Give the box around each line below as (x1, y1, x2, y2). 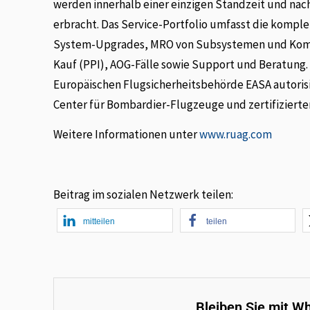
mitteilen (83, 216, 116, 226)
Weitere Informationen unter (53, 126, 200, 142)
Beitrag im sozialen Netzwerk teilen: (53, 186, 234, 202)
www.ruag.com (199, 126, 273, 142)
